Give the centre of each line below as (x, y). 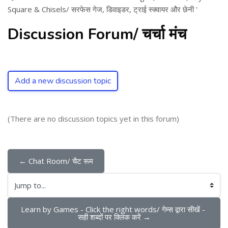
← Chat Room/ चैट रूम (56, 161)
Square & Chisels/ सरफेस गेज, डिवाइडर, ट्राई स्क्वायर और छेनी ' (103, 9)
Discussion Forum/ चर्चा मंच (97, 34)
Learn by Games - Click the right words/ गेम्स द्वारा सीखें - (113, 209)
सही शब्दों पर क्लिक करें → (114, 217)
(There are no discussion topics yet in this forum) (93, 119)
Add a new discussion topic (63, 81)
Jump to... (23, 191)
